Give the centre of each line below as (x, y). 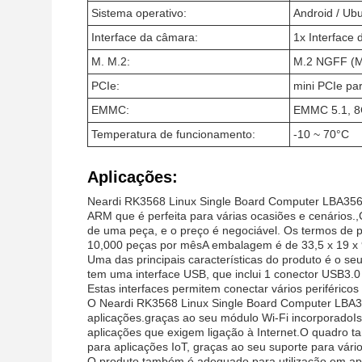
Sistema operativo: (139, 13)
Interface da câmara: (145, 37)
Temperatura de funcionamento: (173, 134)
